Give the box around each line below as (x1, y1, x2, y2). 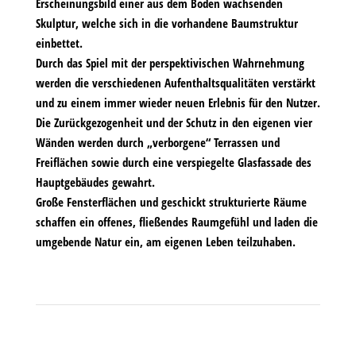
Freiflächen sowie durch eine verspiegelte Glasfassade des (35, 154, 311, 170)
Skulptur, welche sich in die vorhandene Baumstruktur (35, 15, 298, 31)
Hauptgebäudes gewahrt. (35, 174, 155, 190)
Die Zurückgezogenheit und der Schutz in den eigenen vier (35, 114, 312, 130)
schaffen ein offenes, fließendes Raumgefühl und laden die (35, 214, 318, 230)
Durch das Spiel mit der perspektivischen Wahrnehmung (35, 55, 304, 71)
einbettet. (35, 35, 83, 51)
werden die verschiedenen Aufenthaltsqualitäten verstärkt (35, 75, 315, 91)
